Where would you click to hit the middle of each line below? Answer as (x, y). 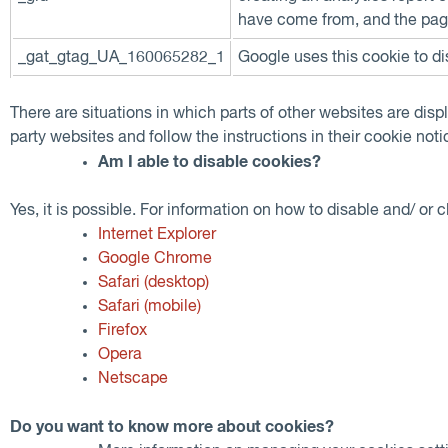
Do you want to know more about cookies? (172, 426)
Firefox (122, 330)
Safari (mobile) (149, 306)
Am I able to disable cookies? (209, 161)
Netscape (133, 378)
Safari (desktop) (153, 282)
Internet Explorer (157, 234)
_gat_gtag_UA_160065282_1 (121, 57)
